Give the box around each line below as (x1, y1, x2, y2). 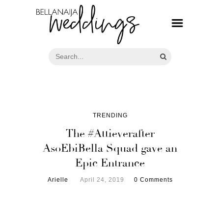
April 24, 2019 (80, 176, 124, 183)
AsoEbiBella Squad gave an (43, 141, 177, 155)
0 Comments (134, 176, 173, 183)
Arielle (47, 176, 68, 183)
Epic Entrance (75, 156, 145, 170)
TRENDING (92, 111, 128, 119)
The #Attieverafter (65, 126, 155, 140)
